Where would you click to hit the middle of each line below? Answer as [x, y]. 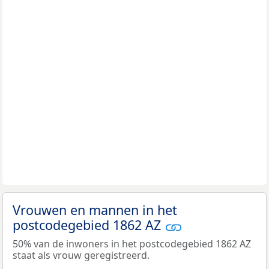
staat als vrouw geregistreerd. [81, 255]
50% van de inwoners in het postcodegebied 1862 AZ [132, 243]
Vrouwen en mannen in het [95, 210]
